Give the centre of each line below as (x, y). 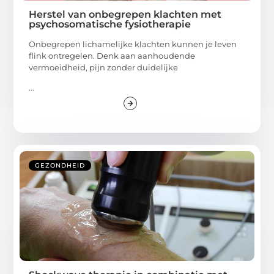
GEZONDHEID (60, 165)
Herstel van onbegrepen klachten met (125, 14)
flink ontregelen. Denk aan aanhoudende (112, 55)
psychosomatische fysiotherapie (110, 24)
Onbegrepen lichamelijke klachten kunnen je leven (133, 44)
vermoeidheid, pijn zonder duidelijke (104, 67)
